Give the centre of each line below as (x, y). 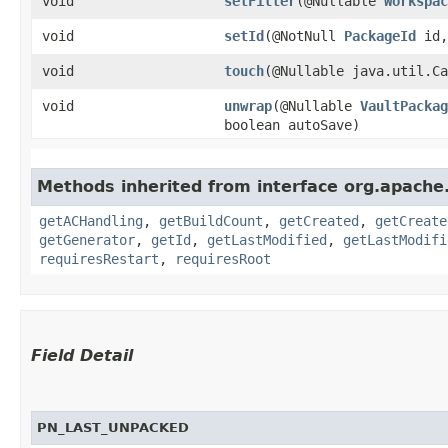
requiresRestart (99, 259)
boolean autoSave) (292, 125)
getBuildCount (211, 221)
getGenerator (87, 240)
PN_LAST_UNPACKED (113, 427)
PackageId (380, 36)
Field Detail (82, 355)
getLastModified (267, 240)
